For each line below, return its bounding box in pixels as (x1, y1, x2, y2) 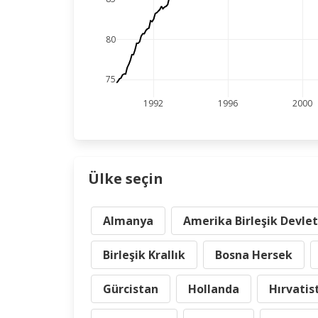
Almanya (103, 213, 153, 229)
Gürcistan (103, 281, 158, 297)
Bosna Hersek (215, 247, 292, 263)
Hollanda (188, 281, 239, 297)
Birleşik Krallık (103, 247, 185, 263)
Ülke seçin (88, 169, 163, 188)
